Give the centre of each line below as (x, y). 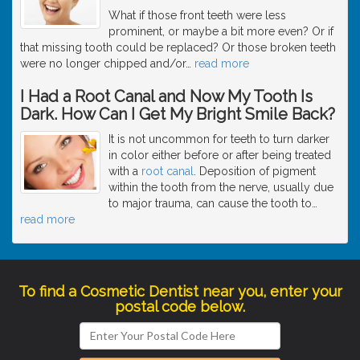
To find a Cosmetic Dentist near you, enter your (180, 291)
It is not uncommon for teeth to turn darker (219, 139)
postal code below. (180, 306)
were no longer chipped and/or (103, 63)
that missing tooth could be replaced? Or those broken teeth (178, 47)
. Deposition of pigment (255, 171)
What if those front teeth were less (197, 15)
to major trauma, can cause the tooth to (210, 203)
